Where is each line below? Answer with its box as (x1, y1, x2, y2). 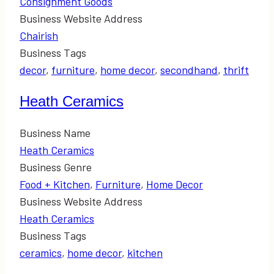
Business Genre (20, 160, 92, 174)
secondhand (160, 62, 218, 76)
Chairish (20, 28, 58, 42)
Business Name (20, 125, 91, 139)
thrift (223, 62, 249, 76)
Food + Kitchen (20, 177, 90, 191)
